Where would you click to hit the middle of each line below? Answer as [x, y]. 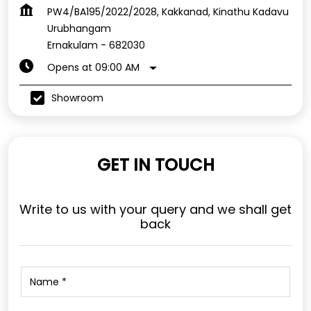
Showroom [77, 98]
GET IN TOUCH [155, 165]
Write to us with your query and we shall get [155, 210]
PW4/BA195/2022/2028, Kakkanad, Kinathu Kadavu [168, 12]
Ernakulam [73, 45]
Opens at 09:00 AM [93, 68]
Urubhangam [79, 29]
